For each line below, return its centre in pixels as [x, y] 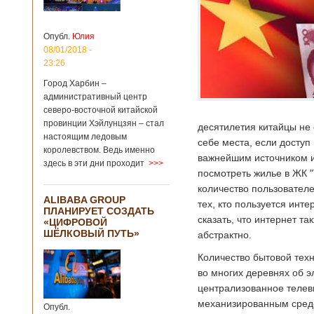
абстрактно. [225, 235]
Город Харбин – [75, 83]
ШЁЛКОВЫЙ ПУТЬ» [91, 233]
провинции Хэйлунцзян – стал [104, 123]
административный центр [95, 97]
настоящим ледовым [85, 137]
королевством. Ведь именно [99, 150]
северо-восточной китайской [101, 110]
